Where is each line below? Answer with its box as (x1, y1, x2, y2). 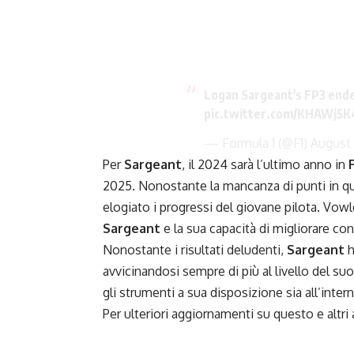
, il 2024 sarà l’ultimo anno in (182, 156, 345, 173)
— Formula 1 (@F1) (204, 135, 311, 152)
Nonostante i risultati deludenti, (103, 242, 287, 258)
